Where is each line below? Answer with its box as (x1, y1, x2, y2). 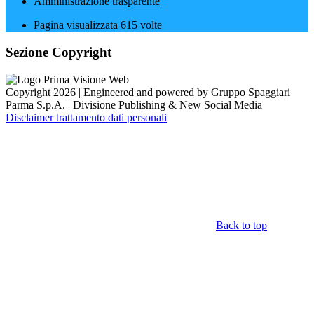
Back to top (216, 219, 267, 231)
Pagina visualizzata (34, 19, 121, 32)
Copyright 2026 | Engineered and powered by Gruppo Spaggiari (6, 86, 290, 98)
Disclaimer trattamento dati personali (6, 111, 167, 123)
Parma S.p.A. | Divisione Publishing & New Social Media (6, 98, 262, 111)
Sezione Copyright (6, 45, 111, 60)
